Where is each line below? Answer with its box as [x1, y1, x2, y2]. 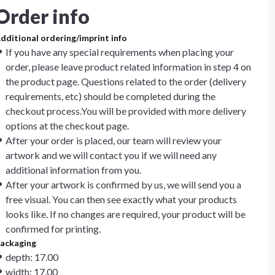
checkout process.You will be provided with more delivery [6, 105, 246, 117]
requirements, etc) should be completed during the [6, 90, 215, 102]
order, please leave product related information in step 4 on [6, 61, 251, 72]
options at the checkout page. [6, 120, 129, 131]
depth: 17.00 [6, 251, 58, 263]
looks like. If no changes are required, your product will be [6, 208, 246, 220]
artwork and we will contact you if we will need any [6, 149, 217, 161]
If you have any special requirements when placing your [6, 46, 234, 58]
